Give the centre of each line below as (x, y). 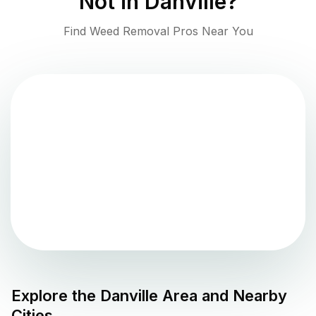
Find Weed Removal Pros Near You (158, 31)
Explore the (56, 296)
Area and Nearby (223, 296)
